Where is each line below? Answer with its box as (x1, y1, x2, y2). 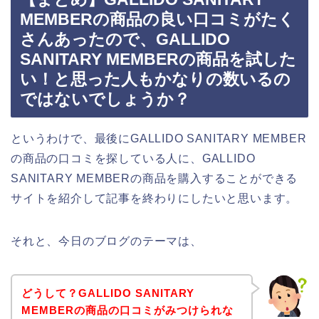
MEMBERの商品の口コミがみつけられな (21, 303, 234, 316)
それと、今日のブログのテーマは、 (11, 235, 202, 248)
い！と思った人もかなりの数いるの (20, 70, 291, 89)
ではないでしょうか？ (20, 90, 190, 109)
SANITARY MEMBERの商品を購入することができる (11, 172, 298, 185)
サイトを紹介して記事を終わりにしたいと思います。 (11, 192, 298, 205)
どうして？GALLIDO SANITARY (21, 286, 194, 299)
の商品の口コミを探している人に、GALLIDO (11, 152, 256, 165)
